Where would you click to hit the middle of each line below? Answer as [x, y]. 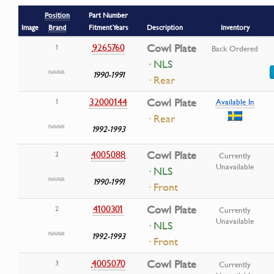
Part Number [108, 15]
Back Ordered [235, 49]
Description [165, 28]
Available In [235, 102]
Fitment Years [108, 28]
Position [57, 15]
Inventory [235, 28]
